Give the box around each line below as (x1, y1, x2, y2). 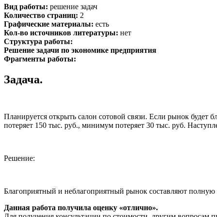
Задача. (4, 73, 43, 86)
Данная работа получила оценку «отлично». (4, 203, 158, 212)
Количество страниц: (4, 11, 78, 19)
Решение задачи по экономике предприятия (4, 46, 156, 54)
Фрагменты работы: (4, 54, 76, 63)
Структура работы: (4, 37, 73, 46)
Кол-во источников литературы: (4, 28, 118, 37)
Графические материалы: (4, 19, 93, 28)
